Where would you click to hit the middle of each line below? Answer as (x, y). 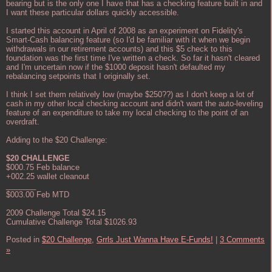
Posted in (24, 239)
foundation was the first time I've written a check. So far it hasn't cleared (133, 58)
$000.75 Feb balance (43, 167)
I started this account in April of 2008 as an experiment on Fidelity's (124, 30)
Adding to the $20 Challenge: (57, 140)
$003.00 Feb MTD (38, 194)
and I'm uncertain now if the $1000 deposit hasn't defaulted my (116, 67)
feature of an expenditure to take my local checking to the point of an (127, 112)
